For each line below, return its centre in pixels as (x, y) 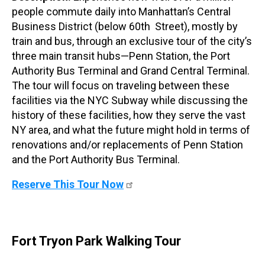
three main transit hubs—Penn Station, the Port (121, 56)
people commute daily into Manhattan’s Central (121, 12)
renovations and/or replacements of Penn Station (127, 145)
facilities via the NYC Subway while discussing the (130, 101)
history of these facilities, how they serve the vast (129, 115)
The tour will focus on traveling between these (121, 86)
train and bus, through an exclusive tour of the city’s (132, 41)
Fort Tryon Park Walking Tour (96, 241)
